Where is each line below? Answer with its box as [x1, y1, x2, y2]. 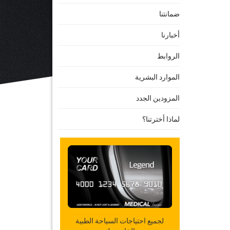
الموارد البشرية [135, 73, 180, 81]
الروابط [157, 52, 180, 60]
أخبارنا [161, 31, 180, 39]
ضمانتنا [159, 10, 180, 18]
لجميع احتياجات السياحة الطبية [75, 216, 164, 225]
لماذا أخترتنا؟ [142, 115, 180, 123]
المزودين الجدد [136, 94, 180, 102]
